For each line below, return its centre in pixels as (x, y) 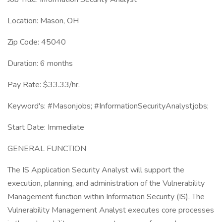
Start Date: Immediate (46, 127)
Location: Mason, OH (43, 21)
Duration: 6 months (40, 63)
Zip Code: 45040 (37, 42)
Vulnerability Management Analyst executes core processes (111, 210)
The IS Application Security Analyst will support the (96, 170)
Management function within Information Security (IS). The (106, 197)
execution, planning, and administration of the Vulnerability (106, 183)
